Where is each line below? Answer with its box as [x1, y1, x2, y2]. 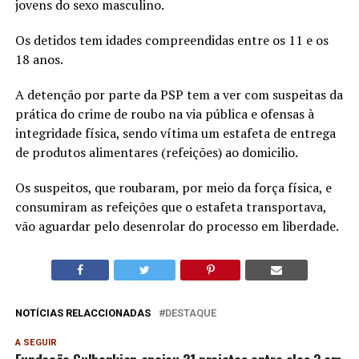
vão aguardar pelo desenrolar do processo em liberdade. [14, 216, 339, 235]
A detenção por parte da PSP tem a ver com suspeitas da [14, 85, 343, 103]
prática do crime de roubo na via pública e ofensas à [14, 104, 314, 123]
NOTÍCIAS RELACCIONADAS [14, 306, 151, 319]
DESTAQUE [164, 306, 216, 319]
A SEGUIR [14, 337, 57, 348]
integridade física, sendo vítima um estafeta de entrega [14, 123, 336, 142]
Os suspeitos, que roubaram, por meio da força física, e [14, 178, 332, 196]
